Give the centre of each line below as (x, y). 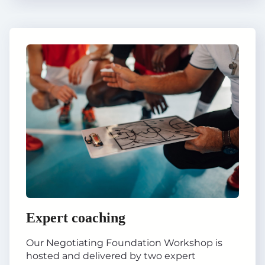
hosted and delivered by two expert (111, 256)
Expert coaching (76, 218)
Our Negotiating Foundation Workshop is (124, 243)
